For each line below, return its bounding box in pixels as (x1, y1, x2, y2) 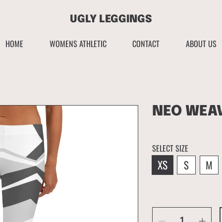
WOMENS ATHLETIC (49, 38, 107, 50)
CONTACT (132, 38, 160, 50)
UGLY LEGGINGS (70, 13, 152, 25)
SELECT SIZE (152, 142, 189, 154)
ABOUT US (186, 38, 217, 50)
